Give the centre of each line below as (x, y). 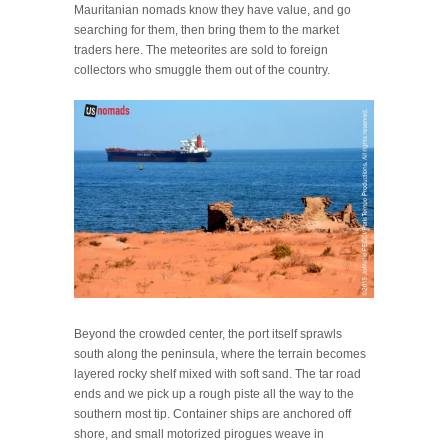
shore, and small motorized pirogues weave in (199, 433)
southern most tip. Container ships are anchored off (212, 413)
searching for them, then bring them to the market (206, 29)
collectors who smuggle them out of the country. (202, 69)
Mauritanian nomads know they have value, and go (212, 9)
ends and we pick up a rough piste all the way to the (214, 393)
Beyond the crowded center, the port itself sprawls (208, 333)
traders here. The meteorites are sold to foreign (201, 49)
